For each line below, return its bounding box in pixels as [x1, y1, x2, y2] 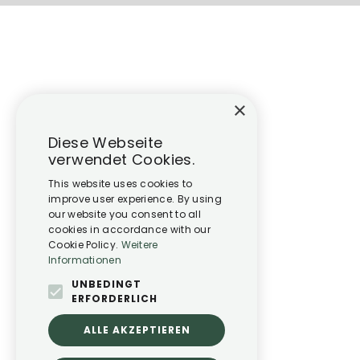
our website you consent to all [48, 207, 202, 221]
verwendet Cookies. [48, 149, 195, 170]
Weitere [121, 238, 158, 252]
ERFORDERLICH [72, 292, 157, 305]
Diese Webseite [48, 133, 163, 153]
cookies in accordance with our [48, 223, 211, 236]
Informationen [48, 253, 121, 267]
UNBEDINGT [72, 277, 141, 291]
